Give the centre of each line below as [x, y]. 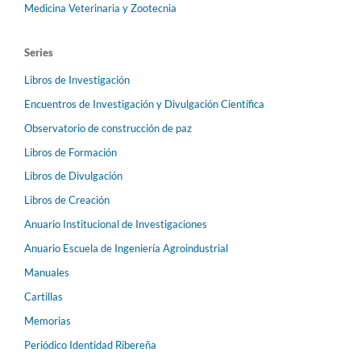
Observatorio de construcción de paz [108, 128]
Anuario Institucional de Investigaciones [116, 224]
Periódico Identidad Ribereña [90, 345]
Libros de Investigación [77, 79]
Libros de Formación [71, 152]
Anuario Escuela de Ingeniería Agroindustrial [126, 249]
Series [39, 52]
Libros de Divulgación [73, 176]
